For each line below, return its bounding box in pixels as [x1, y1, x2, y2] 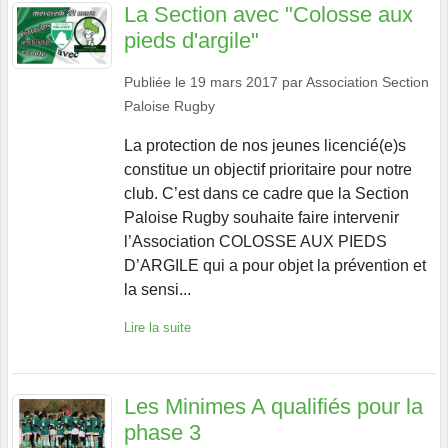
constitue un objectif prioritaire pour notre [124, 160, 412, 178]
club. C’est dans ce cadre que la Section [124, 184, 409, 202]
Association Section [306, 73, 429, 90]
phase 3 [124, 419, 201, 445]
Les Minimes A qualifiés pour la [124, 393, 423, 419]
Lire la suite [124, 319, 191, 335]
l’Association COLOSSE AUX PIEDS [124, 232, 387, 250]
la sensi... [124, 280, 191, 298]
